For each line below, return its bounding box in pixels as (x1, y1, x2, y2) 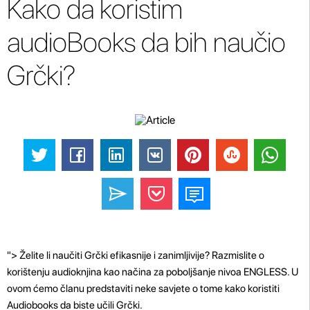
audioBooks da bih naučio (7, 26, 286, 59)
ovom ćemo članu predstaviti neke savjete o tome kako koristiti (7, 282, 280, 295)
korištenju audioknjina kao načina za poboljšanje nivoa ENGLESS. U (7, 265, 298, 278)
